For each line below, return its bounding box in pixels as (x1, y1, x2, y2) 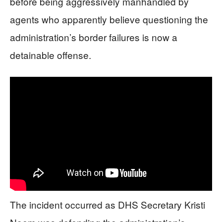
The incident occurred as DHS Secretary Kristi (10, 197, 205, 211)
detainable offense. (10, 48, 91, 62)
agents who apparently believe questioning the (10, 12, 208, 26)
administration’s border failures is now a (10, 30, 177, 44)
